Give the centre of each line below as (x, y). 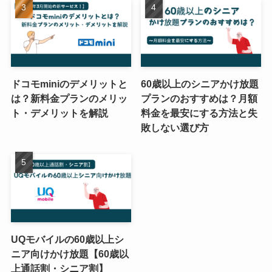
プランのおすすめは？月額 (199, 99)
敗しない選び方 (175, 128)
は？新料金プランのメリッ (69, 99)
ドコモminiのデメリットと (69, 84)
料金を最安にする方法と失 (199, 113)
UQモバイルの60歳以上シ (67, 239)
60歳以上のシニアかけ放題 (200, 84)
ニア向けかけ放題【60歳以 (70, 253)
